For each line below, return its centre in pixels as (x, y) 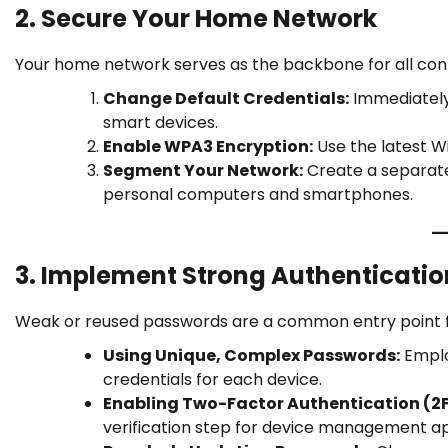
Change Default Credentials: (226, 99)
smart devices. (160, 123)
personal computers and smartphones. (258, 195)
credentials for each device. (212, 380)
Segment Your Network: (203, 171)
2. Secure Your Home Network (196, 19)
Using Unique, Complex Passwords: (251, 356)
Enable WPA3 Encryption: (208, 147)
